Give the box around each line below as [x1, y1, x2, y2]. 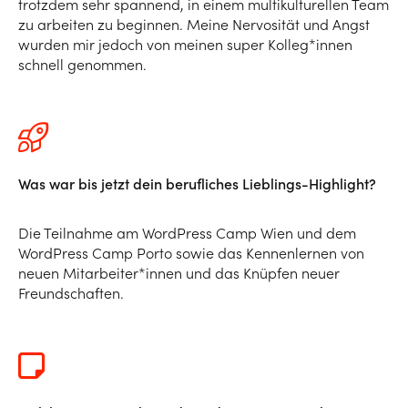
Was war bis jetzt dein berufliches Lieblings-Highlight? [18, 174, 376, 193]
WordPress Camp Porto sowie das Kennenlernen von [18, 243, 364, 262]
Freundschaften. [18, 283, 124, 302]
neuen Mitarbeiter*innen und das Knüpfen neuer [18, 263, 340, 282]
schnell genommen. [18, 55, 147, 74]
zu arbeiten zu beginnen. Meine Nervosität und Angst [18, 15, 370, 34]
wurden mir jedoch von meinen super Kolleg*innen [18, 35, 352, 54]
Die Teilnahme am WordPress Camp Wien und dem [18, 223, 356, 242]
